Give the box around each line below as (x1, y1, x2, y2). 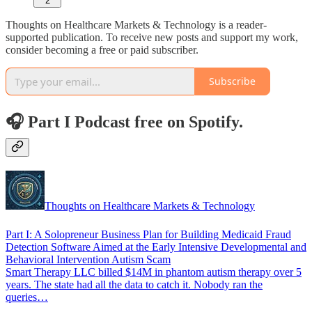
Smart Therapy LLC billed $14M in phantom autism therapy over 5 (6, 265, 302, 278)
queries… (6, 290, 48, 303)
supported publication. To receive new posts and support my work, (6, 31, 298, 43)
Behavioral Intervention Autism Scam (6, 253, 171, 265)
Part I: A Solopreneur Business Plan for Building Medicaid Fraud (6, 228, 291, 240)
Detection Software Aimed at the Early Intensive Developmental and (6, 240, 306, 253)
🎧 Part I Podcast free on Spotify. (6, 112, 243, 131)
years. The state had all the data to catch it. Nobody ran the (6, 278, 263, 290)
